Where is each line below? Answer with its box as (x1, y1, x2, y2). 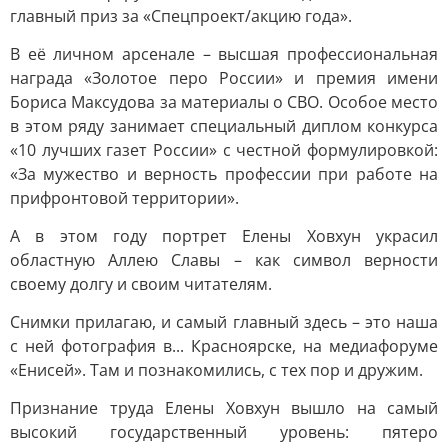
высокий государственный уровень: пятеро (10, 421, 438, 443)
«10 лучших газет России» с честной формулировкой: (10, 139, 438, 161)
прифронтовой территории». (10, 187, 239, 209)
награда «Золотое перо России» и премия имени (10, 67, 438, 89)
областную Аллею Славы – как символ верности (10, 249, 438, 271)
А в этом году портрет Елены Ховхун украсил (10, 225, 438, 247)
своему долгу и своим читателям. (10, 273, 272, 295)
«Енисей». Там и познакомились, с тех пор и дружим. (10, 359, 423, 381)
